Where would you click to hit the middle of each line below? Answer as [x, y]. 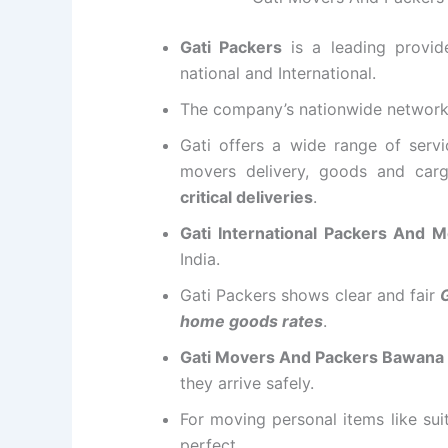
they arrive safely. [247, 383]
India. [200, 259]
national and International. [278, 73]
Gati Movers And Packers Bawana [312, 357]
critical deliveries [246, 197]
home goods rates [251, 321]
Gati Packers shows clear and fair [310, 295]
